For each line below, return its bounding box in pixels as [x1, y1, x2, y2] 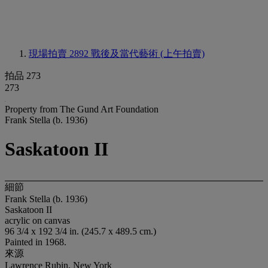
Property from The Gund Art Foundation [5, 104, 159, 114]
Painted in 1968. [5, 236, 66, 247]
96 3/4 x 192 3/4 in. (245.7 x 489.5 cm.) [5, 226, 156, 236]
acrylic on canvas [5, 215, 70, 226]
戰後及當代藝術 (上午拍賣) [91, 48, 205, 59]
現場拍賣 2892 [29, 48, 91, 59]
